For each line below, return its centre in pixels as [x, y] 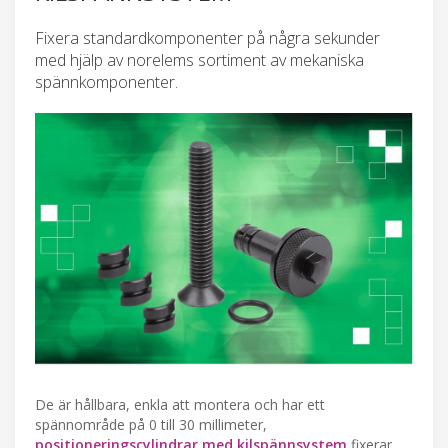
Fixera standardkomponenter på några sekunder [207, 37]
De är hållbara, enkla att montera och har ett [180, 405]
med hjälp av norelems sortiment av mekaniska [199, 59]
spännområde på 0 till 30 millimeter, [151, 425]
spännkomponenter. [106, 81]
